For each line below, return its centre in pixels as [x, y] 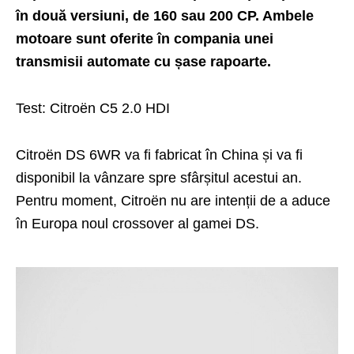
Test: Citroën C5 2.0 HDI [93, 108]
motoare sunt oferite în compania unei [145, 38]
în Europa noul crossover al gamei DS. [137, 223]
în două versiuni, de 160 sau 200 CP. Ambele [165, 15]
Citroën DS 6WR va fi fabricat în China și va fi [159, 154]
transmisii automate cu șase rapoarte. [143, 61]
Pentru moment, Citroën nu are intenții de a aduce [173, 200]
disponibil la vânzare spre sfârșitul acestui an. [159, 177]
